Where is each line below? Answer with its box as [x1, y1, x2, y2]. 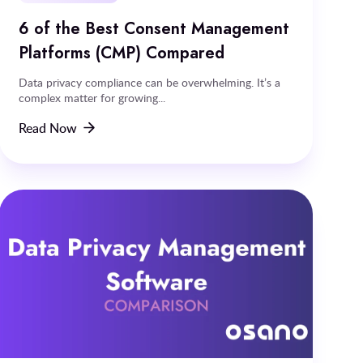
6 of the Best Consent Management [19, 16, 290, 40]
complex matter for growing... [19, 89, 166, 105]
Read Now [19, 118, 78, 137]
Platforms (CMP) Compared [19, 41, 225, 64]
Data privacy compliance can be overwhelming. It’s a [19, 74, 281, 90]
